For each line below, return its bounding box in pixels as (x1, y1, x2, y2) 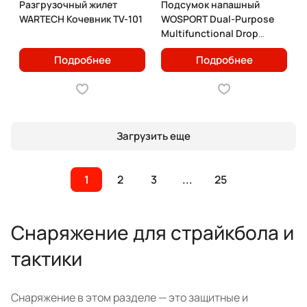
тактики (11, 245, 82, 271)
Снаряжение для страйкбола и (11, 219, 294, 245)
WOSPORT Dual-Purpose (161, 12, 274, 25)
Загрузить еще (116, 129, 191, 144)
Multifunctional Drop (161, 26, 258, 40)
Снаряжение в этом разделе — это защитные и (11, 289, 248, 305)
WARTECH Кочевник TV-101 (19, 12, 143, 25)
